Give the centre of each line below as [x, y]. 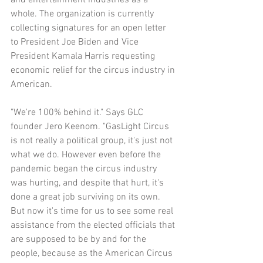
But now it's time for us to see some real [93, 211]
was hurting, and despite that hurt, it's [88, 183]
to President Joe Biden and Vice [76, 42]
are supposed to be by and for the [80, 239]
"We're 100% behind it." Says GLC [78, 112]
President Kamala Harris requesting [84, 56]
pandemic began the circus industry [85, 169]
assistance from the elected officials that [94, 225]
